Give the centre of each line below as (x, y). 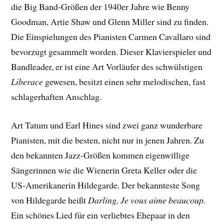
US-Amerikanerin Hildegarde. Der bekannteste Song (106, 185)
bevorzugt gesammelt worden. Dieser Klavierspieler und (111, 52)
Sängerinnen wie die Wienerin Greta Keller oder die (104, 170)
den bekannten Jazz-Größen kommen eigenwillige (100, 155)
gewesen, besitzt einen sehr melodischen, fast (124, 82)
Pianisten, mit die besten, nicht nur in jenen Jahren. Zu (108, 140)
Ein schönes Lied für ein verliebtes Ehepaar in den (101, 215)
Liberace (27, 82)
